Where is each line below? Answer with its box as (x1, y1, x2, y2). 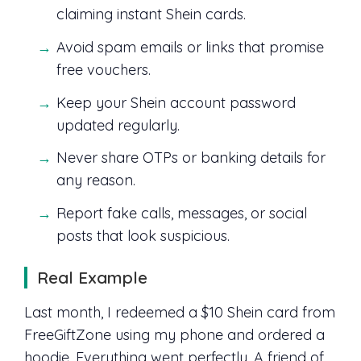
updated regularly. (56, 115, 180, 135)
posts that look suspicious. (56, 226, 230, 246)
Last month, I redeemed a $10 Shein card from (24, 303, 335, 322)
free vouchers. (56, 60, 151, 79)
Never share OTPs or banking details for (56, 148, 326, 168)
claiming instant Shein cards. (56, 4, 246, 23)
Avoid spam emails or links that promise (56, 37, 324, 56)
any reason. (56, 171, 135, 190)
